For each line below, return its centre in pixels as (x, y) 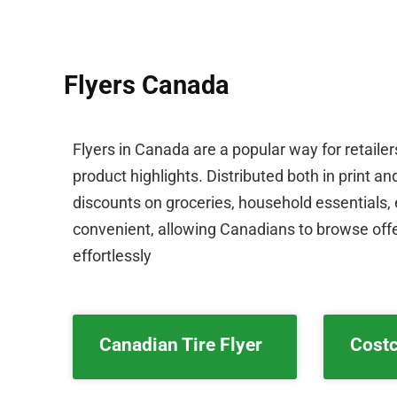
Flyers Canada (147, 85)
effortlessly (112, 256)
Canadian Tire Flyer (181, 345)
